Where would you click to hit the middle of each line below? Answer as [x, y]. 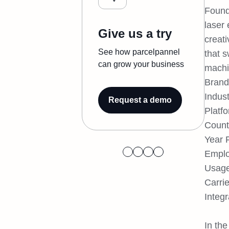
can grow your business [141, 64]
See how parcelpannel [139, 52]
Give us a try [135, 33]
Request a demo [140, 100]
